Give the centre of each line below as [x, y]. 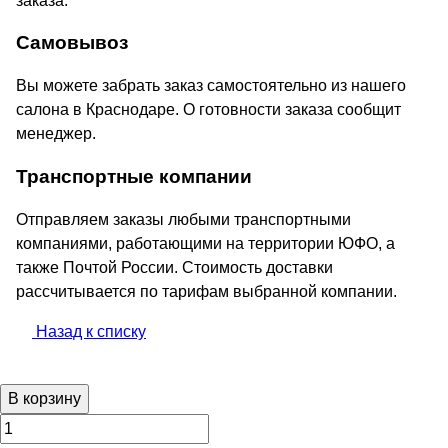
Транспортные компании [134, 176]
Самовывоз [72, 43]
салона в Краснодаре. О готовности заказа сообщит [208, 110]
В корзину [44, 398]
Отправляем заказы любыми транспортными [183, 219]
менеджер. [56, 134]
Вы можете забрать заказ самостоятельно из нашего [211, 86]
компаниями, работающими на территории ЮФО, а [205, 243]
